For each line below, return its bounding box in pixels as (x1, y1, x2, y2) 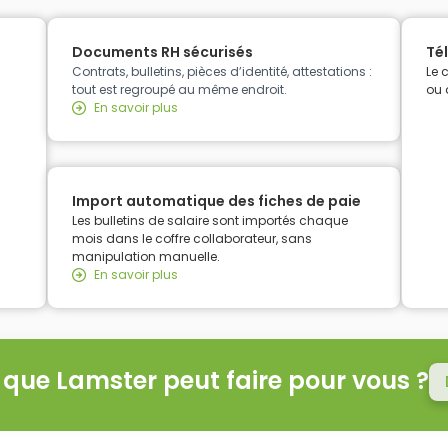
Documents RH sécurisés (71, 42, 253, 63)
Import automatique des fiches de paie (71, 191, 361, 212)
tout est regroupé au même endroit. (71, 81, 287, 99)
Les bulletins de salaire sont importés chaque (71, 212, 348, 230)
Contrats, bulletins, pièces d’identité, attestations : (71, 63, 372, 81)
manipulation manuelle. (71, 248, 220, 266)
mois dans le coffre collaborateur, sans (71, 230, 312, 248)
